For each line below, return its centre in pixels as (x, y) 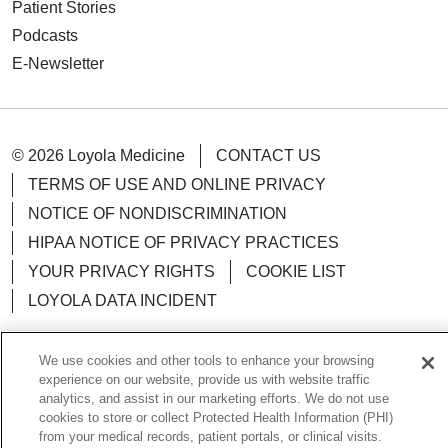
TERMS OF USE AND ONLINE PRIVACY (177, 184)
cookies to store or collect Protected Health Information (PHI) (216, 417)
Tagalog (160, 434)
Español (300, 400)
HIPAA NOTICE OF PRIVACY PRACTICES (183, 242)
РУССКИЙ (312, 434)
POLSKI (379, 400)
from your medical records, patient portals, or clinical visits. (210, 436)
